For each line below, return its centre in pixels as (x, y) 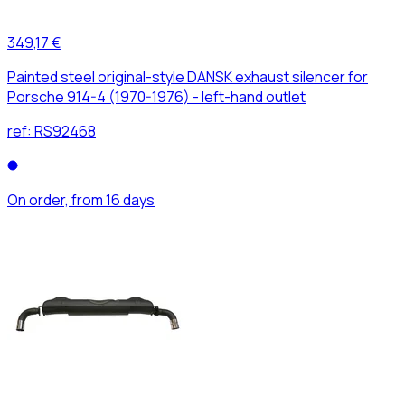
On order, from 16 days (81, 199)
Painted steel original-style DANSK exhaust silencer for (188, 76)
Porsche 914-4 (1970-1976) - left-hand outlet (156, 96)
